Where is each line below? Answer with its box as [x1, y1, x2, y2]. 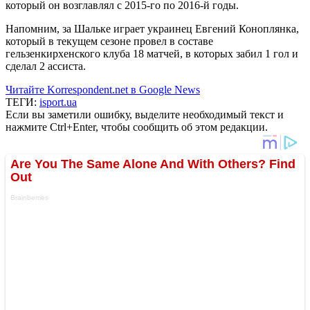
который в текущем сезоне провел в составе [6, 35, 213, 47]
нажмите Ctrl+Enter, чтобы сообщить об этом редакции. [6, 120, 268, 133]
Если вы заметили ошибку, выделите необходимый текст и [6, 108, 284, 120]
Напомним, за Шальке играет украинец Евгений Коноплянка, [6, 22, 299, 35]
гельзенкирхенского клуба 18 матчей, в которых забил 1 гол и [6, 47, 298, 60]
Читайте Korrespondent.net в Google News [6, 83, 200, 95]
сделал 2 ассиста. [6, 60, 86, 72]
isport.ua [39, 95, 77, 108]
